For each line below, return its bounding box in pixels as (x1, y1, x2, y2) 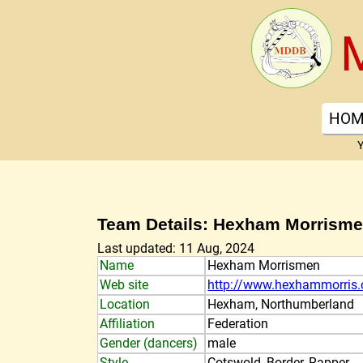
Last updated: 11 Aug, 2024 (97, 241, 254, 256)
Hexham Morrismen (207, 258, 321, 273)
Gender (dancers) (100, 335, 198, 351)
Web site (100, 277, 148, 293)
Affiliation (100, 316, 155, 331)
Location (100, 297, 150, 312)
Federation (207, 316, 269, 331)
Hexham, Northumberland (207, 297, 355, 312)
